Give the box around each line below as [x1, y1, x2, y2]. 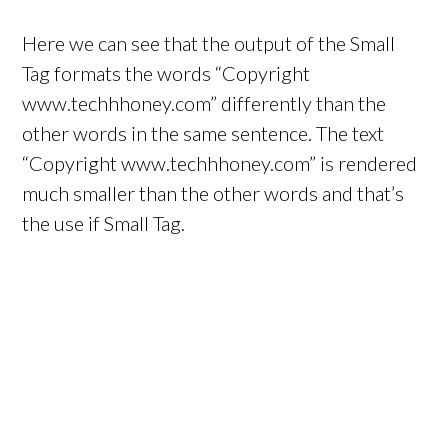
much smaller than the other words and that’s [22, 181, 405, 206]
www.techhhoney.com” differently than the [22, 91, 387, 116]
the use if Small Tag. [22, 211, 186, 236]
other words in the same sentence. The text [22, 121, 385, 146]
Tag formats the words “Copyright [22, 61, 311, 86]
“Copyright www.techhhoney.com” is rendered [22, 151, 418, 176]
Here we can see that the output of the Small [22, 31, 396, 56]
